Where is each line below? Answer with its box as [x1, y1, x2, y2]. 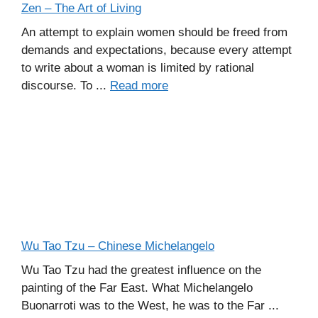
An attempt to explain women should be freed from [21, 25, 287, 39]
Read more [110, 78, 168, 92]
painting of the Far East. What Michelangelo [21, 280, 253, 295]
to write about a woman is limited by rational [21, 60, 254, 75]
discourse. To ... [21, 78, 110, 92]
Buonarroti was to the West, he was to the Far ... [21, 298, 279, 312]
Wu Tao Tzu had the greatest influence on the [21, 263, 261, 277]
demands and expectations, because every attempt [21, 43, 292, 57]
